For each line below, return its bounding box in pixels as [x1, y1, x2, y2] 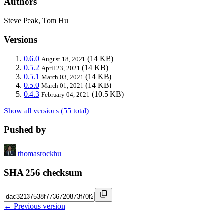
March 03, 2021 [41, 73, 83, 81]
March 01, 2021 [41, 82, 83, 89]
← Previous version [4, 201, 65, 210]
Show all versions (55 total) [4, 106, 89, 115]
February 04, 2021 [41, 90, 90, 98]
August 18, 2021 [41, 55, 85, 63]
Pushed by [4, 124, 46, 135]
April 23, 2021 [41, 64, 80, 72]
